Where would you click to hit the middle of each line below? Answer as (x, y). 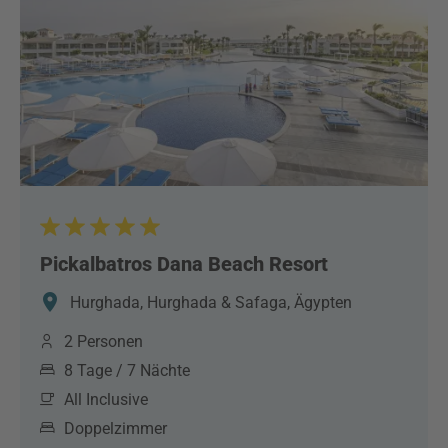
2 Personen (103, 341)
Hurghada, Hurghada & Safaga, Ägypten (211, 302)
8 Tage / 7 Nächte (127, 370)
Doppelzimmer (115, 428)
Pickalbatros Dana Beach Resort (184, 264)
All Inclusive (106, 399)
